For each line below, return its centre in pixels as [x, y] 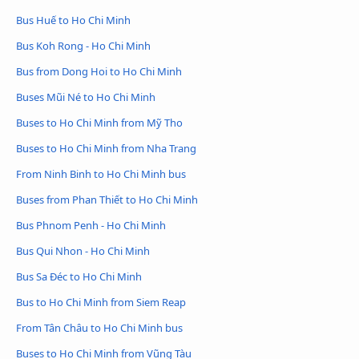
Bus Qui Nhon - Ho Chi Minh [83, 250]
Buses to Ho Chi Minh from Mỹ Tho [99, 123]
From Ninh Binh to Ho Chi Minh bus [101, 173]
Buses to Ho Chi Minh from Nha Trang [106, 148]
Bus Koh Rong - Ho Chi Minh [83, 46]
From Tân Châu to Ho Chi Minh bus [99, 327]
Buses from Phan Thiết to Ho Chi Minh [107, 199]
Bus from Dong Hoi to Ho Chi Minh [99, 72]
